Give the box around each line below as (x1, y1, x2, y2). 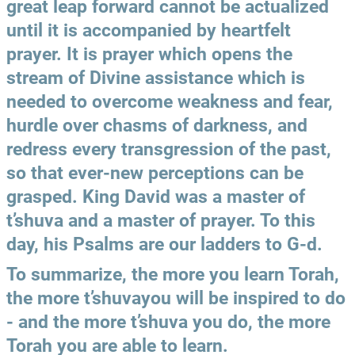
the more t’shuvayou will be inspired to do (6, 288, 345, 310)
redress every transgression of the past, (6, 139, 331, 161)
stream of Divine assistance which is (6, 67, 305, 90)
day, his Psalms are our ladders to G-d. (6, 234, 323, 256)
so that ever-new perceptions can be (6, 162, 303, 185)
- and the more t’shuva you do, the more (6, 311, 330, 334)
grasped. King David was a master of (6, 186, 305, 208)
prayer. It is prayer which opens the (6, 44, 292, 66)
